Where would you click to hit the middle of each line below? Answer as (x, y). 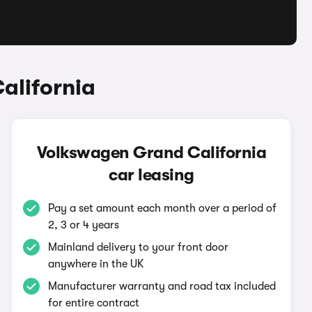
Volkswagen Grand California (151, 153)
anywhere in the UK (96, 264)
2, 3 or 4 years (84, 225)
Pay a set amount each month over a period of (163, 208)
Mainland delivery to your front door (139, 247)
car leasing (151, 175)
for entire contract (94, 303)
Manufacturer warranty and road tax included (162, 286)
